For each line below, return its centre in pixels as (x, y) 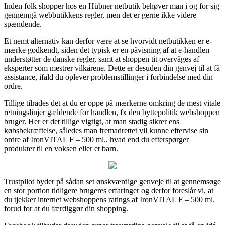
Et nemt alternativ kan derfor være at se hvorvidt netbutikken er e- (108, 41)
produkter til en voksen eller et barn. (61, 148)
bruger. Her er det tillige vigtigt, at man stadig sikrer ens (92, 121)
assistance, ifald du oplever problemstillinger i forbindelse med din (108, 77)
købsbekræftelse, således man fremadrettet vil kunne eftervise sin (106, 130)
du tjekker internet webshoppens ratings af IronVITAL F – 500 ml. (109, 199)
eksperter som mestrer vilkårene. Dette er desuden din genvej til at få (112, 68)
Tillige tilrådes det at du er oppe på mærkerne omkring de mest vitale (112, 103)
